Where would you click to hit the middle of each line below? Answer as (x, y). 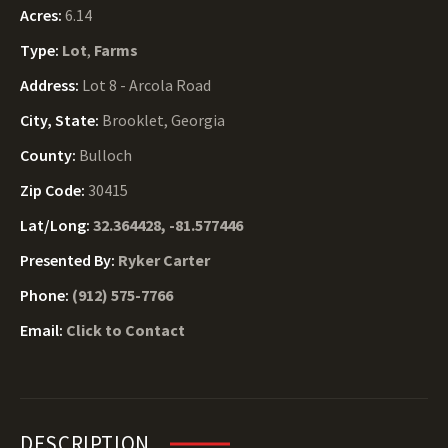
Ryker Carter (164, 260)
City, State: (61, 120)
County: (49, 155)
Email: (43, 330)
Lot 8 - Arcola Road (146, 85)
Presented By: (69, 260)
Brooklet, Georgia (163, 120)
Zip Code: (54, 190)
